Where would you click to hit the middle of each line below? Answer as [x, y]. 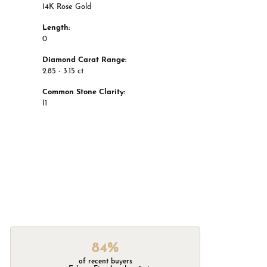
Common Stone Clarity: [84, 92]
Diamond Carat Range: [84, 60]
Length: [56, 28]
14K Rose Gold [67, 7]
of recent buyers [105, 261]
